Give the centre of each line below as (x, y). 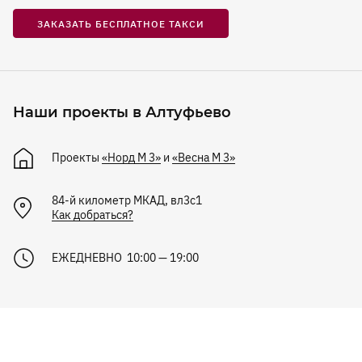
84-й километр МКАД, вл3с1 (127, 201)
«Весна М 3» (204, 158)
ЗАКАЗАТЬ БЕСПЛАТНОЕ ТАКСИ (121, 24)
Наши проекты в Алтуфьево (122, 113)
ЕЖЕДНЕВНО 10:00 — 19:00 (125, 258)
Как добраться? (93, 215)
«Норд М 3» (131, 158)
